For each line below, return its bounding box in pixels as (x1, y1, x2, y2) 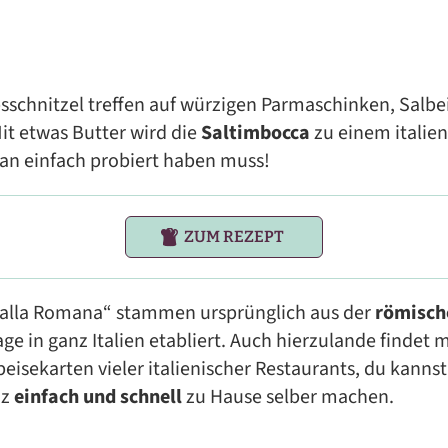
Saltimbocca (201, 119, 310, 147)
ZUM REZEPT (184, 227, 284, 246)
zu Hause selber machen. (182, 383, 394, 411)
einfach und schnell (10, 383, 182, 411)
